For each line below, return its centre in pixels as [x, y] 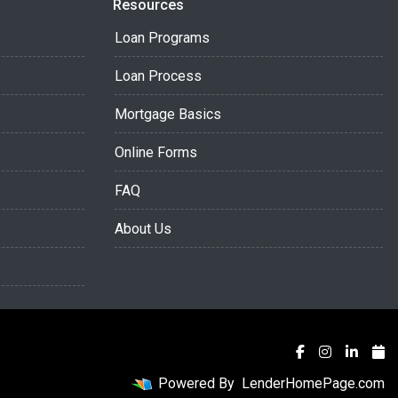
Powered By [196, 383]
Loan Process [158, 76]
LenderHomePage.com [313, 383]
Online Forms [156, 152]
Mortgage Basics [168, 114]
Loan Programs [162, 38]
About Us [143, 229]
